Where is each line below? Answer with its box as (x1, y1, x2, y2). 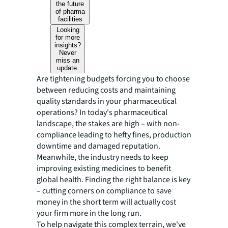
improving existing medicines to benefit (37, 162, 171, 174)
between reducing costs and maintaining (37, 84, 176, 96)
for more (55, 33, 80, 41)
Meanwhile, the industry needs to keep (37, 151, 168, 163)
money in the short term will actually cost (37, 196, 176, 208)
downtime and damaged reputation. (37, 140, 160, 152)
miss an (56, 56, 80, 64)
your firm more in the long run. (37, 207, 141, 219)
